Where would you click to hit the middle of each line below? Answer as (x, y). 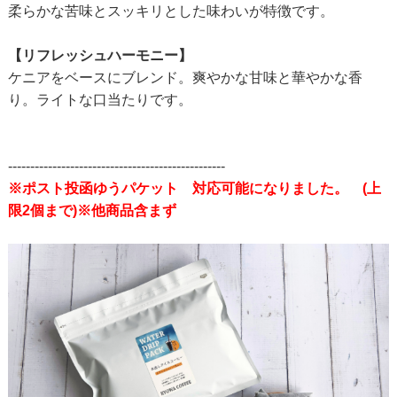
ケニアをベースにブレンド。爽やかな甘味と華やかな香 (185, 78)
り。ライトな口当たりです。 (100, 100)
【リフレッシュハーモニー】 (100, 55)
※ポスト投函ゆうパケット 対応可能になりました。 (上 (194, 188)
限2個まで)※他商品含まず (92, 210)
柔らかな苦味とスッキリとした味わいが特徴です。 (171, 11)
